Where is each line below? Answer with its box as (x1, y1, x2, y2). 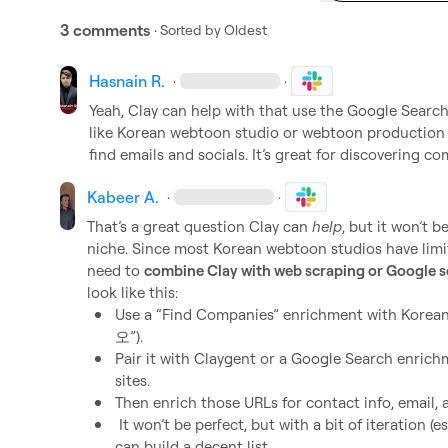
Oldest (224, 21, 267, 38)
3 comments (60, 20, 150, 40)
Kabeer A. (87, 187, 160, 207)
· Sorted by (154, 21, 221, 38)
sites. (115, 371, 151, 390)
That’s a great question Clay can (87, 217, 313, 236)
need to (87, 261, 145, 280)
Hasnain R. (88, 71, 165, 91)
